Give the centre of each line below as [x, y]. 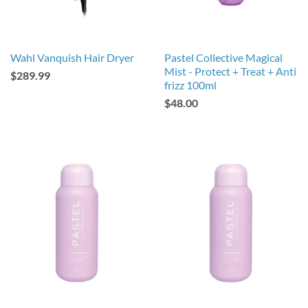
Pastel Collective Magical [223, 57]
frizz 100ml [190, 85]
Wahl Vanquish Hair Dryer [72, 57]
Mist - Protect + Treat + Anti [230, 71]
